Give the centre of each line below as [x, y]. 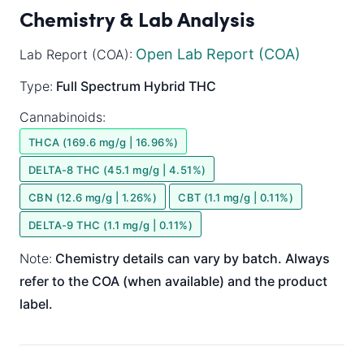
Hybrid [165, 86]
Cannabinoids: [63, 117]
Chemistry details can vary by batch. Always [191, 258]
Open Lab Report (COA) [218, 54]
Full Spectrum [98, 86]
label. [36, 304]
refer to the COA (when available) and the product [173, 281]
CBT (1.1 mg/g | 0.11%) [236, 197]
